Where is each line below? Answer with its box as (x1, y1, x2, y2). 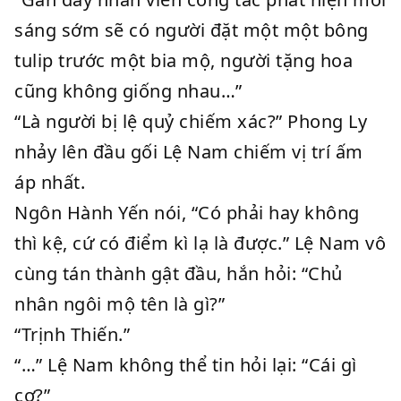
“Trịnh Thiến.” (14, 322, 130, 346)
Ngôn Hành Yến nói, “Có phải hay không (14, 200, 360, 225)
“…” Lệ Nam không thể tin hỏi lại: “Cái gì (14, 353, 357, 377)
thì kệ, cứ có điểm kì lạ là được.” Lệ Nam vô (14, 231, 386, 255)
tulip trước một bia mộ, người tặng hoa (14, 48, 353, 73)
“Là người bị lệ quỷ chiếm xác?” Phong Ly (14, 109, 367, 133)
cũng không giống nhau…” (14, 79, 243, 103)
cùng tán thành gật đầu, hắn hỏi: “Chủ (14, 261, 343, 286)
